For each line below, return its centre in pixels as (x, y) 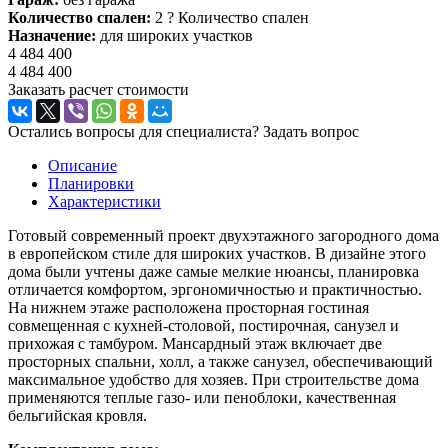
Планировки (91, 183)
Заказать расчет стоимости (98, 89)
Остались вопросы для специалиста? (135, 131)
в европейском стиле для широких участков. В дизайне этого (217, 253)
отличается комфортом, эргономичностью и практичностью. (215, 289)
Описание (82, 165)
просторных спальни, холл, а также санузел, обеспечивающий (220, 361)
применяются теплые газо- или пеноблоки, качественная (202, 397)
